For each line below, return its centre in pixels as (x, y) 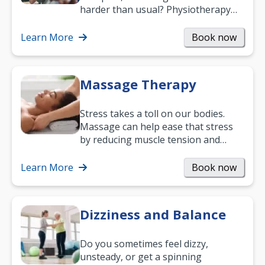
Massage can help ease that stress (156, 127)
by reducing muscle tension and (150, 140)
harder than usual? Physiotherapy (155, 10)
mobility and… (110, 36)
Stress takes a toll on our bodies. (152, 114)
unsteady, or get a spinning (141, 257)
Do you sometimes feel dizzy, (144, 244)
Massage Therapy (138, 84)
